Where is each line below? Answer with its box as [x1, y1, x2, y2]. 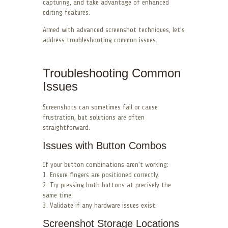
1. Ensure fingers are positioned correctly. [43, 171, 159, 179]
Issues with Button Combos [43, 140, 166, 152]
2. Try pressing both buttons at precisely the [43, 181, 171, 189]
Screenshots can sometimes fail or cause [43, 103, 158, 111]
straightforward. [43, 124, 90, 132]
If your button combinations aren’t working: [43, 161, 168, 169]
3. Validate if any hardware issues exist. [43, 202, 157, 210]
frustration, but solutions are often [43, 113, 145, 122]
